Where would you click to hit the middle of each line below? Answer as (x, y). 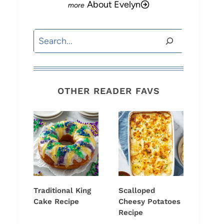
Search (47, 36)
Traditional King (62, 191)
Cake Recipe (56, 202)
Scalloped (137, 191)
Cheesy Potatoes (149, 202)
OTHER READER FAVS (108, 91)
